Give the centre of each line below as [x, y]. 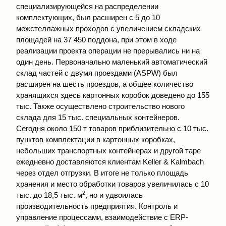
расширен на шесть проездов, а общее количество [105, 84]
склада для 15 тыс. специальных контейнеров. [98, 117]
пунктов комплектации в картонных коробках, [96, 139]
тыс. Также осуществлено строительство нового [100, 106]
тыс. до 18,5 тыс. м [49, 195]
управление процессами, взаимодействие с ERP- [102, 217]
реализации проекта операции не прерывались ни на [108, 50]
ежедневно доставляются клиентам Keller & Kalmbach [110, 161]
